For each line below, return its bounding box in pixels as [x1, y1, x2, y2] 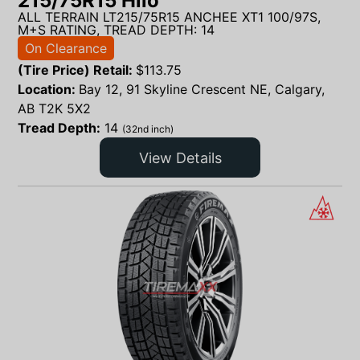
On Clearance [25, 39, 107, 56]
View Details [138, 149, 222, 166]
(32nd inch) [122, 123, 174, 136]
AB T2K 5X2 [18, 100, 91, 117]
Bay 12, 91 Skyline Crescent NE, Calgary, [79, 81, 325, 98]
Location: [18, 81, 79, 98]
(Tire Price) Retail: [18, 62, 136, 79]
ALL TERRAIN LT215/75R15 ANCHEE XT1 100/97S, [18, 8, 321, 25]
